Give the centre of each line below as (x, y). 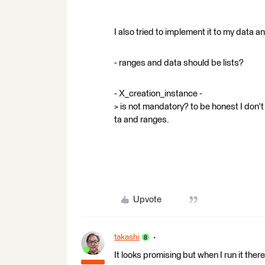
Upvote (147, 199)
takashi (127, 237)
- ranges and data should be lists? (179, 63)
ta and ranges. (142, 119)
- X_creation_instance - (158, 93)
